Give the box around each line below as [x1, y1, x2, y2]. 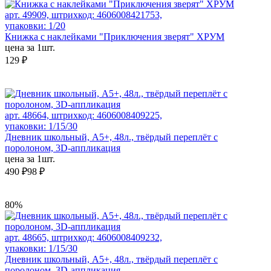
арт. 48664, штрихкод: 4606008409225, [5, 110, 162, 121]
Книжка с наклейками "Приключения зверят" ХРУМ [5, 31, 224, 42]
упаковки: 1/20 [5, 21, 65, 31]
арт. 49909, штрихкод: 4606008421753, [5, 10, 162, 21]
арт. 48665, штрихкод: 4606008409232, [5, 232, 162, 243]
